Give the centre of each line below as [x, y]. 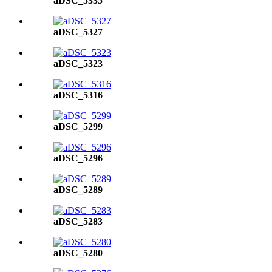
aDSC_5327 [78, 32]
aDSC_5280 [78, 253]
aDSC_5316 [78, 95]
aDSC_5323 [78, 63]
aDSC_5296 [78, 158]
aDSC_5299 [78, 127]
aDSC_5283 [78, 221]
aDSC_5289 [78, 190]
